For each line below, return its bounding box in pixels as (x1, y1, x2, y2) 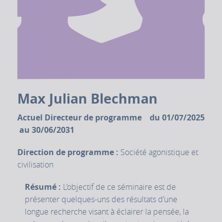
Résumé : (25, 181, 63, 193)
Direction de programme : (17, 147, 120, 158)
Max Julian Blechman (17, 89, 158, 108)
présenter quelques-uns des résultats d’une (25, 194, 177, 205)
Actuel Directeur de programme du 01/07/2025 (17, 112, 205, 123)
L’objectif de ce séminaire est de (63, 181, 176, 193)
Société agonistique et (120, 147, 198, 158)
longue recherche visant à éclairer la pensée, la (25, 206, 189, 218)
